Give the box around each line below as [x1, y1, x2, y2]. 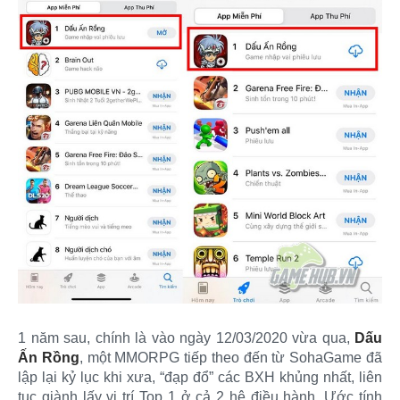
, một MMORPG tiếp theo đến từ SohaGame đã [79, 349, 383, 365]
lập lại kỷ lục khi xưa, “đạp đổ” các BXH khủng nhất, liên [18, 369, 382, 385]
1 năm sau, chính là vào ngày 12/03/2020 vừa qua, [18, 329, 354, 346]
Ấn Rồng [18, 349, 79, 365]
